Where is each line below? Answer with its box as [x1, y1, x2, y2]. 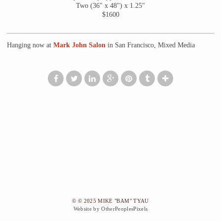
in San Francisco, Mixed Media [106, 41, 195, 49]
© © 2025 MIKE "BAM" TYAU [72, 198, 149, 204]
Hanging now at [7, 41, 53, 49]
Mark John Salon [53, 41, 106, 49]
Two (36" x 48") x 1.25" [76, 2, 145, 10]
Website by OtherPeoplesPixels [73, 206, 148, 212]
